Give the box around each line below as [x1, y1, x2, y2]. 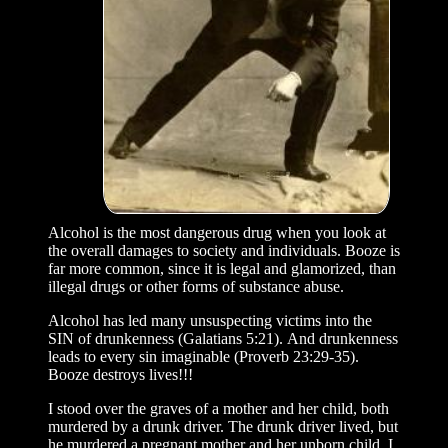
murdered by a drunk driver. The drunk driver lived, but [48, 417, 398, 435]
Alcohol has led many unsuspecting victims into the [48, 311, 372, 329]
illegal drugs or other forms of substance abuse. [48, 277, 344, 295]
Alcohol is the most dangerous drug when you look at [48, 223, 386, 241]
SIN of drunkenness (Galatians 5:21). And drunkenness [48, 329, 398, 347]
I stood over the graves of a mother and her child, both [48, 399, 389, 417]
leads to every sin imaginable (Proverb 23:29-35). [48, 347, 359, 365]
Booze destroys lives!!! [48, 365, 197, 383]
